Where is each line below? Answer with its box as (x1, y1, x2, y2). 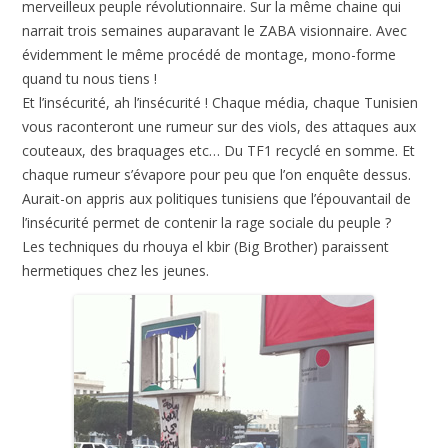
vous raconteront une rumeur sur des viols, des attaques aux (22, 116, 417, 136)
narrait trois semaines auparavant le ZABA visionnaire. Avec (22, 20, 408, 40)
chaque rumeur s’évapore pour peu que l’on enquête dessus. (22, 164, 412, 184)
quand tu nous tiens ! (22, 68, 158, 88)
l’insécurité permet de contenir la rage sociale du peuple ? (22, 212, 392, 232)
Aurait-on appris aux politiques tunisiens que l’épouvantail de (22, 188, 412, 208)
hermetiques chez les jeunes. (22, 260, 210, 280)
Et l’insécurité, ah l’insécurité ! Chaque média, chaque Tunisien (22, 92, 419, 112)
